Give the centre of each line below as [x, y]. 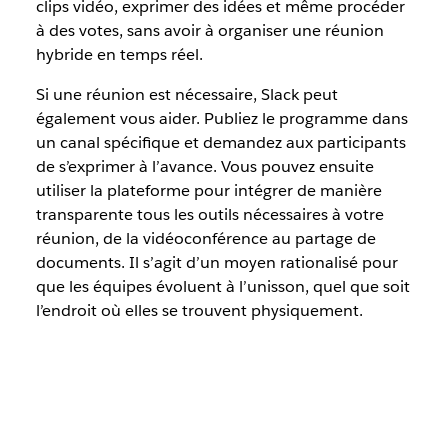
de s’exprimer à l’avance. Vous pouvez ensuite [204, 166]
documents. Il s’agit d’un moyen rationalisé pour [216, 262]
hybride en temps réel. [119, 54]
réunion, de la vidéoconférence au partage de [205, 238]
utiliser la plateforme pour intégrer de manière [208, 190]
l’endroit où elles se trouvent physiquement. [199, 310]
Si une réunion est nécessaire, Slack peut [186, 94]
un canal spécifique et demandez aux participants [220, 142]
